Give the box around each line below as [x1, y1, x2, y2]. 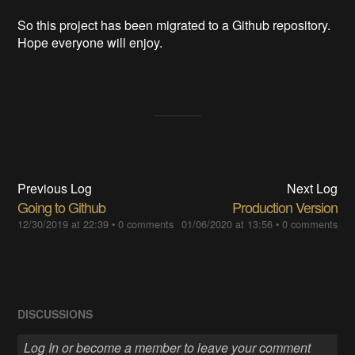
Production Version [231, 196, 338, 217]
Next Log [286, 178, 338, 197]
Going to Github [17, 196, 106, 217]
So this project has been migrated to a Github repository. [17, 15, 331, 34]
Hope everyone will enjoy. [17, 32, 163, 52]
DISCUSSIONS [17, 305, 94, 322]
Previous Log [17, 178, 93, 197]
